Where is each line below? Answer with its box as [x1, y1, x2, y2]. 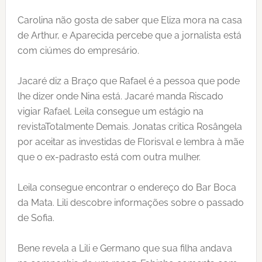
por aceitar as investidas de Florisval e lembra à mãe [17, 136, 244, 147]
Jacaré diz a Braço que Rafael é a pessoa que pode [17, 75, 240, 87]
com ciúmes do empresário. [17, 45, 139, 56]
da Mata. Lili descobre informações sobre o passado [17, 197, 244, 208]
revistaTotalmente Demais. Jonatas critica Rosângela [17, 121, 242, 132]
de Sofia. [17, 212, 54, 223]
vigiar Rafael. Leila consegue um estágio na [17, 106, 204, 117]
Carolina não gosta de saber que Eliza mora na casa [17, 15, 242, 26]
